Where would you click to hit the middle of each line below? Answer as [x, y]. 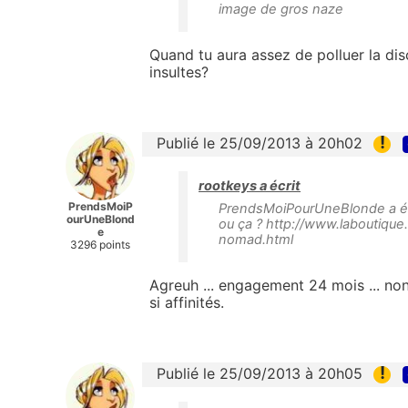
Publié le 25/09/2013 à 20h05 [260, 374]
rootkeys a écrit [250, 186]
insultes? [179, 71]
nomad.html [256, 240]
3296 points [100, 244]
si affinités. [187, 303]
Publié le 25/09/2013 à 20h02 [260, 143]
